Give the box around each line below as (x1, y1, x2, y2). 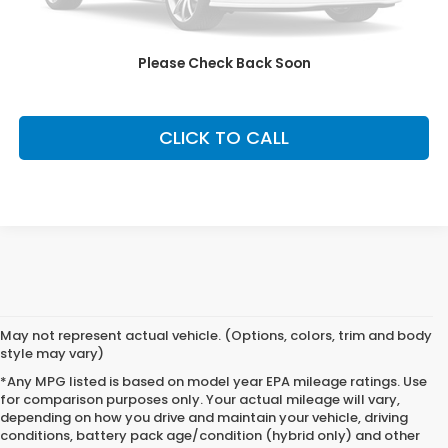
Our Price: (18, 2, 81, 22)
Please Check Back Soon (137, 53, 311, 74)
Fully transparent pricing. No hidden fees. (18, 44, 289, 64)
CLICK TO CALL (159, 124, 289, 150)
